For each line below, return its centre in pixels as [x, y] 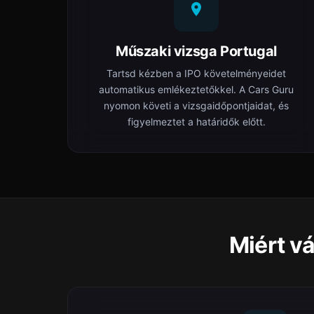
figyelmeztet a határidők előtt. [196, 122]
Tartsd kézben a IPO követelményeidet [196, 73]
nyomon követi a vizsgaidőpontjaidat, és [196, 105]
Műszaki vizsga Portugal [196, 51]
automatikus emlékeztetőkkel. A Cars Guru [196, 89]
